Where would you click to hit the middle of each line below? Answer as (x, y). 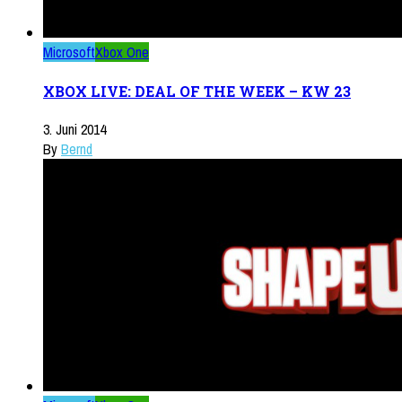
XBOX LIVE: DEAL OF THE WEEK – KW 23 (197, 91)
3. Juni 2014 (74, 129)
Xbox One (122, 52)
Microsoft (69, 52)
